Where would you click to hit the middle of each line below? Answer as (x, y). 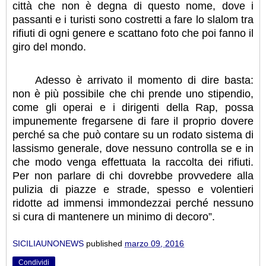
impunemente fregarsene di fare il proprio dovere (133, 121)
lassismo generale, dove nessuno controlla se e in (133, 149)
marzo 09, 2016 (154, 243)
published (105, 243)
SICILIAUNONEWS (48, 243)
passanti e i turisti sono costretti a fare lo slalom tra (133, 19)
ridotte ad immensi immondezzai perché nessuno (133, 203)
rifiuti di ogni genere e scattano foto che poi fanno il (133, 33)
